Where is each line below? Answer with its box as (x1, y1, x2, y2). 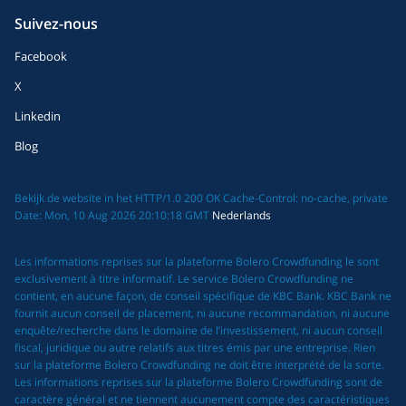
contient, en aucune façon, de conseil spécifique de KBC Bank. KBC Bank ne (14, 287, 391, 304)
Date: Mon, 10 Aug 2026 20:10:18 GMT (14, 207, 212, 223)
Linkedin (14, 107, 61, 124)
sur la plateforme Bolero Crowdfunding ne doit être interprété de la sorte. (14, 356, 384, 372)
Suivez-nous (14, 14, 98, 34)
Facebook (14, 48, 67, 65)
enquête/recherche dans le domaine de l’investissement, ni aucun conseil (14, 322, 382, 338)
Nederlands (212, 207, 271, 223)
